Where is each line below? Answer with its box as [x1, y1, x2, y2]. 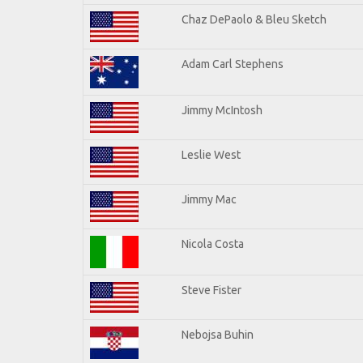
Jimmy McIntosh [181, 103, 263, 117]
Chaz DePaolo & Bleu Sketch [181, 12, 327, 26]
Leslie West [181, 147, 241, 161]
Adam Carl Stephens [181, 57, 284, 70]
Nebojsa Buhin [181, 327, 254, 341]
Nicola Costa [181, 237, 244, 250]
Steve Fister [181, 283, 241, 297]
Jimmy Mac [181, 192, 237, 206]
